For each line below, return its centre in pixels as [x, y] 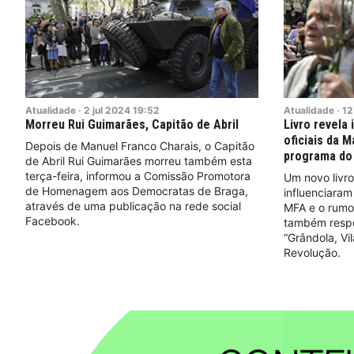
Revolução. [312, 252]
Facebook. [53, 220]
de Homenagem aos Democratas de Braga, [137, 190]
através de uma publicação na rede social [133, 205]
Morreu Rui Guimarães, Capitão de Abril [132, 124]
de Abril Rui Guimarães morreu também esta [139, 160]
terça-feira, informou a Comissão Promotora [138, 175]
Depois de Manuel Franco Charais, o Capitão [140, 145]
